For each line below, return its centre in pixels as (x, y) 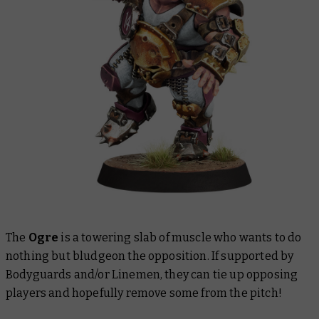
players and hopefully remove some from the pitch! (144, 293)
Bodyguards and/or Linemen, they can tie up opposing (152, 274)
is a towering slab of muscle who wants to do (181, 237)
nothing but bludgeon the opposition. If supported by (150, 256)
